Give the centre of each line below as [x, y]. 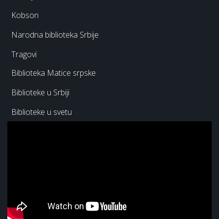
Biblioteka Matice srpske [54, 73]
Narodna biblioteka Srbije [55, 34]
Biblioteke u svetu [42, 112]
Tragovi [24, 54]
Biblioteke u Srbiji [40, 92]
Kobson [25, 15]
